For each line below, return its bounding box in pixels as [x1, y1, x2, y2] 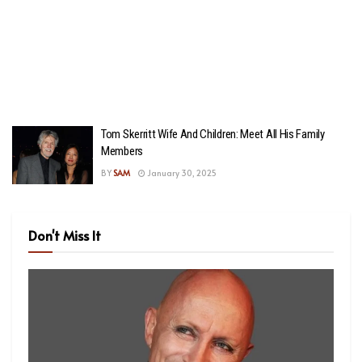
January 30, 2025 [145, 167, 217, 179]
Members [101, 144, 143, 158]
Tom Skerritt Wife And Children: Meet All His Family [101, 127, 325, 141]
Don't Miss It [28, 225, 101, 244]
